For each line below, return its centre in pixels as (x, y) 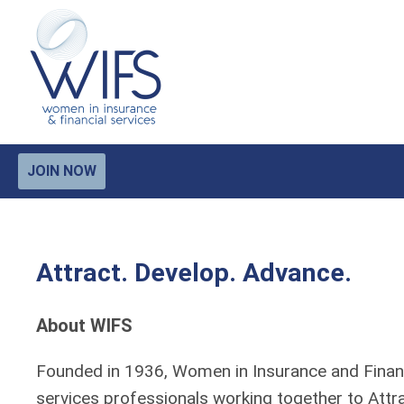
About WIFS (84, 326)
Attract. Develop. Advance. (194, 273)
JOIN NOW (62, 171)
